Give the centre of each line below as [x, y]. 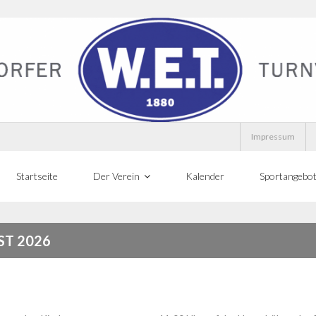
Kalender [205, 176]
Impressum [273, 137]
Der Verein [116, 176]
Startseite [37, 176]
